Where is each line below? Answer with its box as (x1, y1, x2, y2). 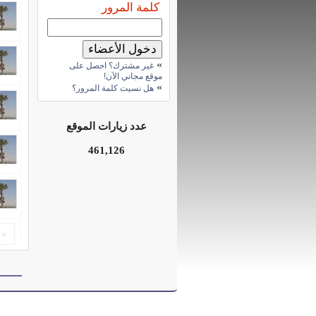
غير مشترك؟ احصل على (69, 61, 154, 71)
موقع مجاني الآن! (104, 71, 162, 81)
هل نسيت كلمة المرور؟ (72, 83, 154, 93)
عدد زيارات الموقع (66, 120, 147, 133)
